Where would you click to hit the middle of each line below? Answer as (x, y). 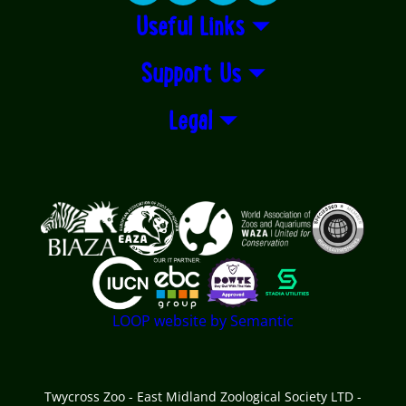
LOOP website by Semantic (203, 321)
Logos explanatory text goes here (156, 214)
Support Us (190, 75)
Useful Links (191, 28)
